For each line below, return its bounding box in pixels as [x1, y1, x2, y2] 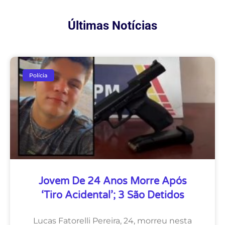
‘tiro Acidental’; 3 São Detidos [41, 189, 184, 202]
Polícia [29, 71, 48, 79]
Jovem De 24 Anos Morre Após [38, 175, 187, 188]
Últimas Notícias [68, 19, 157, 33]
